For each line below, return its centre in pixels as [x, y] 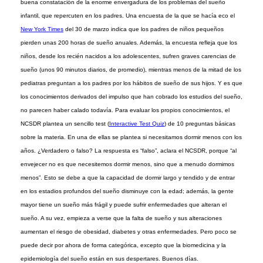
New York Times [42, 29]
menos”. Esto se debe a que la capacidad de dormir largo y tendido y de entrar [127, 178]
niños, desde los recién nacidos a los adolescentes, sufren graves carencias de [128, 56]
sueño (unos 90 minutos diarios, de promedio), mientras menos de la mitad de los [131, 70]
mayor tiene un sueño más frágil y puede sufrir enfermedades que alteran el [123, 205]
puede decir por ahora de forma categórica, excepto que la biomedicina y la [123, 245]
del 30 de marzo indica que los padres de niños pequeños [143, 29]
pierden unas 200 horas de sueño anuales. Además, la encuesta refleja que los [129, 43]
